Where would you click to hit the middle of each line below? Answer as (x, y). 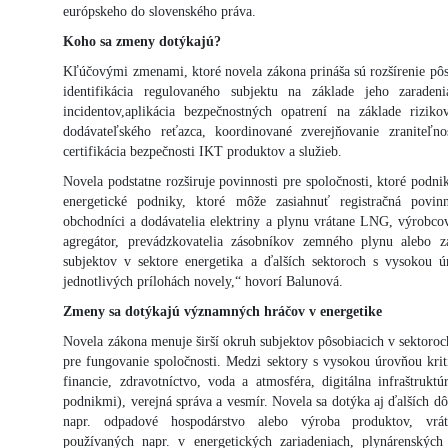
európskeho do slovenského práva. (160, 11)
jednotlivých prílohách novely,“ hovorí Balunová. (203, 281)
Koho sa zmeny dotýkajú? (142, 41)
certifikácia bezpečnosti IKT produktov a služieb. (203, 151)
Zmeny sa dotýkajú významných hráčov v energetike (223, 311)
